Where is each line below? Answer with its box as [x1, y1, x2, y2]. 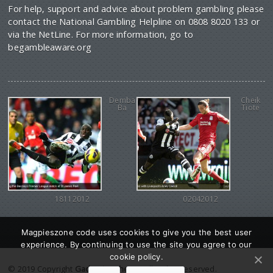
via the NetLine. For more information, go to [8, 29, 193, 40]
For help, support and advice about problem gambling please [8, 3, 264, 15]
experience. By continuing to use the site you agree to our [21, 239, 252, 249]
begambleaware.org [8, 41, 92, 53]
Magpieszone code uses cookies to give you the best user [21, 227, 252, 237]
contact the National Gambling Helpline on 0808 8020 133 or [8, 16, 260, 27]
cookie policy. [110, 252, 163, 261]
